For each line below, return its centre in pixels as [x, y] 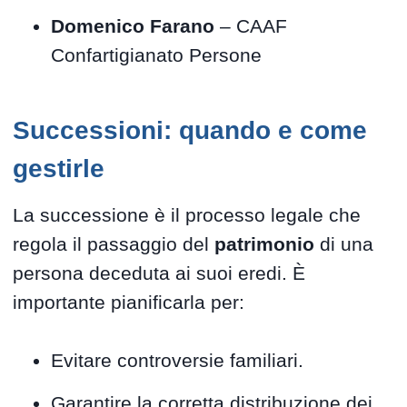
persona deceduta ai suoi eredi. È [159, 273]
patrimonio [265, 244]
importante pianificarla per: [129, 303]
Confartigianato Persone [157, 55]
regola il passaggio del [114, 244]
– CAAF [251, 25]
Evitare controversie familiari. [178, 361]
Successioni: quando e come [190, 131]
